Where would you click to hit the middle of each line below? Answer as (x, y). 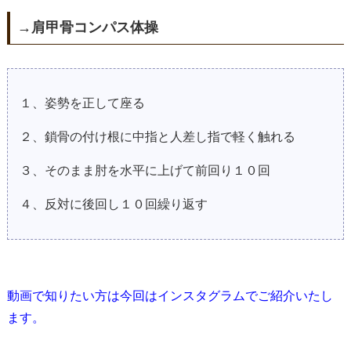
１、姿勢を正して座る (82, 103)
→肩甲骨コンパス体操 (87, 28)
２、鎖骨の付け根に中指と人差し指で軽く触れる (157, 136)
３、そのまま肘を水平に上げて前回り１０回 (145, 170)
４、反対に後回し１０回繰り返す (113, 204)
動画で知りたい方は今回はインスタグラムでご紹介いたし (170, 295)
